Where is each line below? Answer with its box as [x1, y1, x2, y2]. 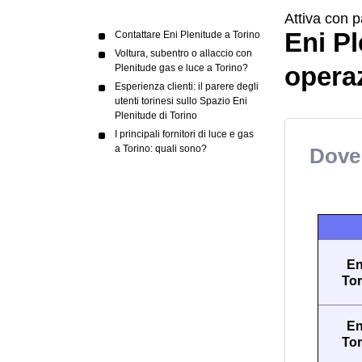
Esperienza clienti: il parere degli [115, 81, 259, 92]
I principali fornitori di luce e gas [115, 128, 254, 140]
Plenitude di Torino [115, 110, 197, 121]
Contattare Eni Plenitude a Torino [115, 29, 260, 40]
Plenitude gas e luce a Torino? [115, 62, 248, 74]
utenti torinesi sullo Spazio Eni [115, 95, 247, 107]
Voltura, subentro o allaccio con [115, 48, 252, 59]
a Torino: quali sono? [115, 143, 207, 154]
